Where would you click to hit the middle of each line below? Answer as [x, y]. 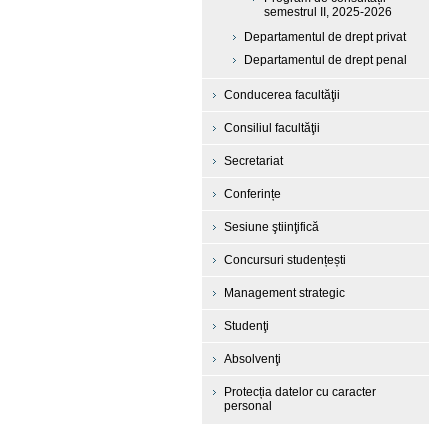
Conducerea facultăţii [282, 95]
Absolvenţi [252, 359]
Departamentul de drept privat [325, 37]
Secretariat [253, 161]
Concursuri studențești [285, 260]
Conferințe [252, 194]
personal [248, 406]
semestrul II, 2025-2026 [328, 12]
